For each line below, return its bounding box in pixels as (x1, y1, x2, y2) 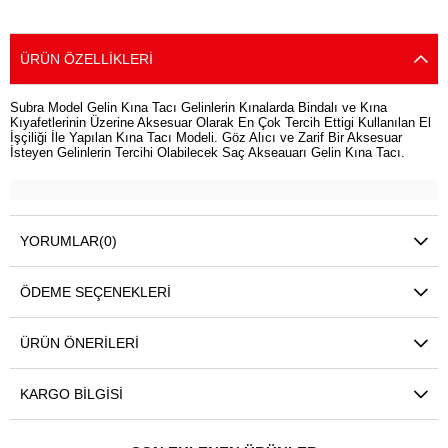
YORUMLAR (20, 233, 99, 250)
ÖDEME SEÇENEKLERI (20, 284, 171, 301)
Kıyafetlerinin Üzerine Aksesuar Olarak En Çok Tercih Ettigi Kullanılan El (10, 115, 431, 131)
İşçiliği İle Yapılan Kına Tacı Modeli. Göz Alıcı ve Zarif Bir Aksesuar (10, 130, 402, 146)
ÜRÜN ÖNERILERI (20, 335, 139, 352)
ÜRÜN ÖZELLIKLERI (20, 51, 153, 68)
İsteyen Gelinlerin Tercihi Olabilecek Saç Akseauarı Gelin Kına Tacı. (10, 145, 405, 161)
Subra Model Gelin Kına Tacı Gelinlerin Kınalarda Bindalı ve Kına (10, 100, 387, 116)
